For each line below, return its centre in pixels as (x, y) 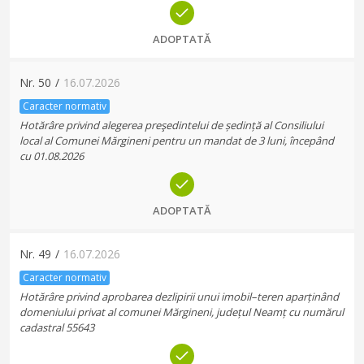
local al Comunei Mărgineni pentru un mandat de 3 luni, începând (177, 141)
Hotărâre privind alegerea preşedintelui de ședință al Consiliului (171, 125)
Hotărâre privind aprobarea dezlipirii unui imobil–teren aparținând (179, 297)
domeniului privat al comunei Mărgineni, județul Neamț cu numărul (182, 312)
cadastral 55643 (57, 327)
